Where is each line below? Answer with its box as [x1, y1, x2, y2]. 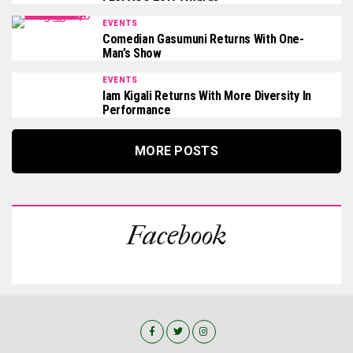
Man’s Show [102, 46, 162, 61]
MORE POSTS [134, 143, 219, 158]
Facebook [126, 220, 227, 251]
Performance [102, 102, 171, 117]
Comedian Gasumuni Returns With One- [102, 32, 304, 46]
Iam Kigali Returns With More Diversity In [102, 88, 311, 103]
